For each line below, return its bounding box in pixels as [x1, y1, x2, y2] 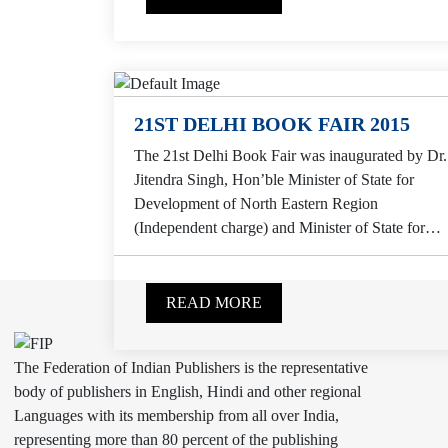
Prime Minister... [134, 243, 238, 261]
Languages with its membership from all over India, [14, 406, 339, 424]
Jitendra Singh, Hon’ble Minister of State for [134, 171, 414, 189]
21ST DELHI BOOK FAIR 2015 [134, 113, 410, 136]
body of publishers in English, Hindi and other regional [14, 382, 361, 400]
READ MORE [166, 294, 262, 312]
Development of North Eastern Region [134, 195, 378, 213]
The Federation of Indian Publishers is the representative [14, 358, 368, 376]
